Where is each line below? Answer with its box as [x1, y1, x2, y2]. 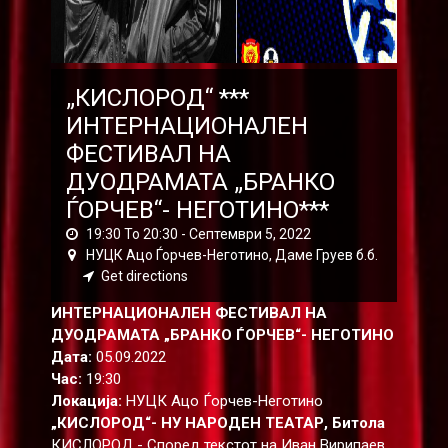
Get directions [100, 267, 188, 284]
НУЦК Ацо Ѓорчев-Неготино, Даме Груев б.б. [82, 246, 378, 263]
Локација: [50, 391, 122, 410]
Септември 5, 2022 [188, 225, 311, 242]
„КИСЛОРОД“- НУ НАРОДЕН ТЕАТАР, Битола [50, 413, 385, 432]
